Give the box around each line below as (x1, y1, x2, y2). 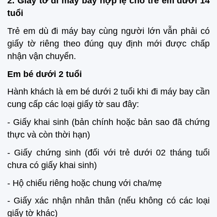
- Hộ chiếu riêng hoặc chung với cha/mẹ (7, 178, 162, 188)
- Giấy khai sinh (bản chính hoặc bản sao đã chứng (7, 117, 210, 127)
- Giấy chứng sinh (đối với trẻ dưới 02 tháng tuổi (7, 147, 210, 157)
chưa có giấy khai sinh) (7, 160, 97, 170)
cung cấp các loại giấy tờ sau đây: (7, 99, 139, 109)
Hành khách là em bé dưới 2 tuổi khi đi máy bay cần (7, 87, 210, 97)
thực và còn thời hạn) (7, 130, 90, 140)
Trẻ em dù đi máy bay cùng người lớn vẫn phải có (7, 26, 210, 36)
